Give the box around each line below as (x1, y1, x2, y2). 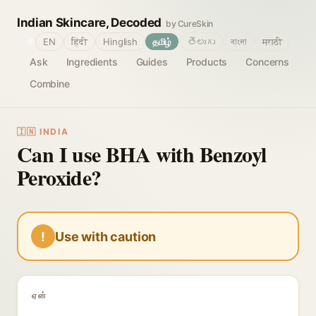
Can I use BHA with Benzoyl (17, 138, 267, 169)
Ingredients (66, 56, 118, 68)
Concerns (245, 56, 289, 68)
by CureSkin (165, 18, 214, 29)
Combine (30, 78, 70, 90)
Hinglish (103, 36, 138, 47)
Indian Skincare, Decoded (17, 16, 162, 30)
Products (186, 56, 228, 68)
